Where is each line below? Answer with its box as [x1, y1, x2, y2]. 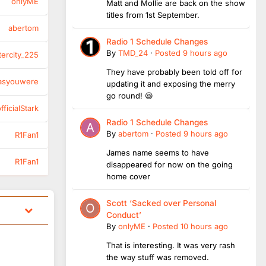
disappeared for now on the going [106, 159, 233, 169]
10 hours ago [180, 221, 228, 231]
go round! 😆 [106, 90, 153, 100]
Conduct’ [106, 210, 141, 220]
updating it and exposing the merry [106, 78, 235, 88]
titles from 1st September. [106, 9, 202, 20]
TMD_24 [118, 47, 148, 58]
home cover [106, 171, 150, 181]
